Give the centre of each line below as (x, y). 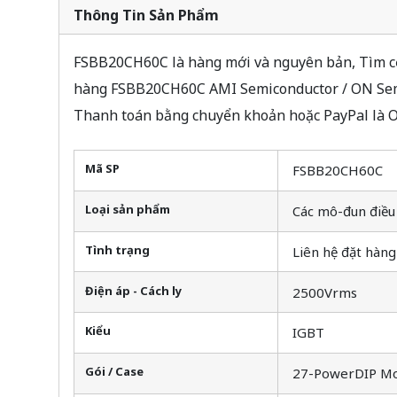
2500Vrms (324, 292)
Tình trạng (117, 249)
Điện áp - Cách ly (133, 290)
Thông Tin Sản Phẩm (146, 15)
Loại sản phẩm (127, 210)
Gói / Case (114, 372)
